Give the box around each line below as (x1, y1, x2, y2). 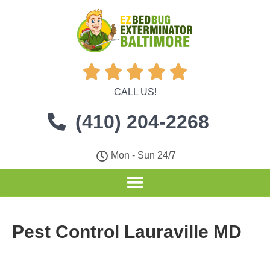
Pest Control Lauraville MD (12, 222, 242, 242)
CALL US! (113, 87, 157, 97)
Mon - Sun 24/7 (111, 150, 177, 160)
